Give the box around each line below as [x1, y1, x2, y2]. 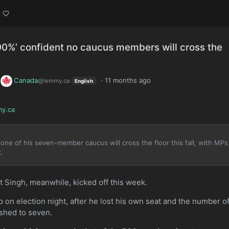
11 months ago [104, 76, 151, 84]
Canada [14, 76, 38, 84]
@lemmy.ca [38, 77, 70, 84]
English [75, 77, 94, 84]
